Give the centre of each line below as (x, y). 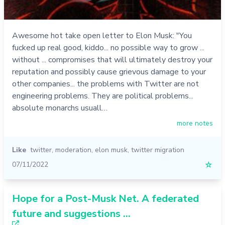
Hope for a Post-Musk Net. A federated (105, 199)
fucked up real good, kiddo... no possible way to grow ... (108, 48)
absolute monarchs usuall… (60, 108)
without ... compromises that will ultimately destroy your (112, 60)
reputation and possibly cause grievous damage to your (109, 72)
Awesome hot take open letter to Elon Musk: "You (102, 36)
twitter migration (158, 150)
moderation (73, 150)
